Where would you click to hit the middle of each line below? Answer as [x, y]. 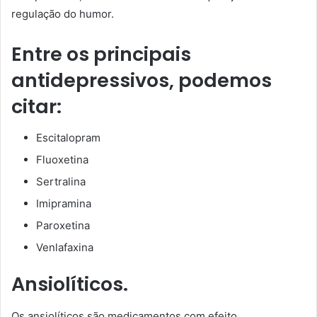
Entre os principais [101, 54]
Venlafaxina [65, 248]
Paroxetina [63, 226]
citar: [36, 106]
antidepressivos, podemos [142, 80]
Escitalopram [68, 138]
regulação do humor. [63, 13]
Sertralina [61, 182]
